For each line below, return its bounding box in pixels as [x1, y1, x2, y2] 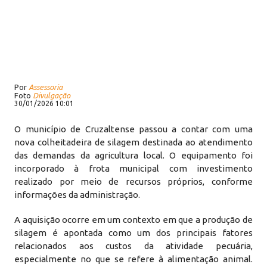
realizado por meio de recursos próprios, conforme [14, 176, 253, 187]
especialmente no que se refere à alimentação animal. [14, 254, 253, 264]
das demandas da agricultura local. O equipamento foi [14, 150, 253, 160]
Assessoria [29, 83, 63, 91]
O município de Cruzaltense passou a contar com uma [14, 124, 253, 134]
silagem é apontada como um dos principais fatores [14, 228, 253, 238]
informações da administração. [14, 190, 141, 200]
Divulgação [33, 91, 71, 100]
